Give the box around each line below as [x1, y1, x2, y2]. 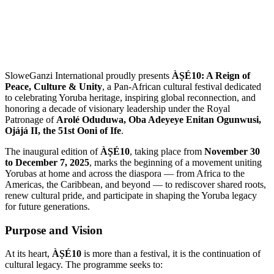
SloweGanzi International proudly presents [5, 70, 172, 81]
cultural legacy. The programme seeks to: [5, 259, 163, 270]
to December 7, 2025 [5, 157, 89, 168]
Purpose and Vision [5, 223, 103, 237]
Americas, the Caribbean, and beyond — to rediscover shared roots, [5, 179, 266, 190]
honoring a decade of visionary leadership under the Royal [5, 103, 230, 114]
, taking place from [130, 146, 204, 157]
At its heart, [5, 248, 52, 259]
